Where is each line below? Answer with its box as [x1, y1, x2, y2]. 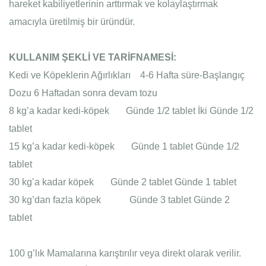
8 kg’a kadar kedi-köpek [9, 106, 109, 116]
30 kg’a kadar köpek [9, 177, 94, 187]
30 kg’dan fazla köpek [9, 195, 101, 205]
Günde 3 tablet [115, 195, 191, 205]
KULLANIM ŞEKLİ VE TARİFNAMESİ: [9, 52, 176, 62]
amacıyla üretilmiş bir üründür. [9, 17, 135, 27]
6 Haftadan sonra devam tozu [34, 88, 157, 98]
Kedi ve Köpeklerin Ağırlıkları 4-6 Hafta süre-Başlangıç [9, 70, 245, 80]
